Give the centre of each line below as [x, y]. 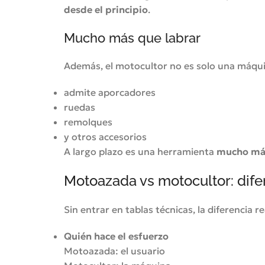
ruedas [79, 107]
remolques [88, 122]
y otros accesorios [105, 137]
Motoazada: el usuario [114, 251]
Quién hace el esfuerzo [116, 236]
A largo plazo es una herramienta [140, 151]
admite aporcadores [109, 92]
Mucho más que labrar [132, 38]
